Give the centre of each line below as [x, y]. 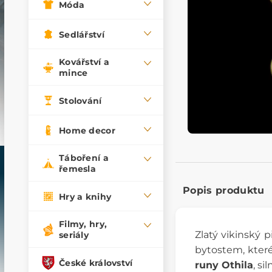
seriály [74, 235]
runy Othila [224, 265]
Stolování [80, 100]
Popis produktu [224, 190]
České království [96, 263]
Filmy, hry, [83, 224]
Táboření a [84, 158]
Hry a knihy [85, 196]
